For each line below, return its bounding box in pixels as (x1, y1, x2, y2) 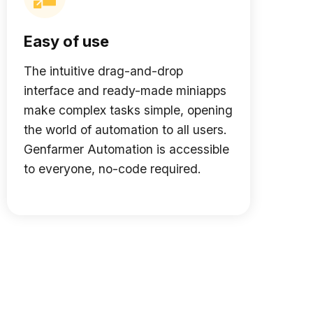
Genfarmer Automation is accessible (24, 142, 229, 157)
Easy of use (24, 32, 109, 51)
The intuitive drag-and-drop (24, 64, 183, 79)
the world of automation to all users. (24, 122, 227, 138)
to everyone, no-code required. (24, 161, 201, 177)
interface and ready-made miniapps (24, 83, 226, 99)
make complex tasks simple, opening (24, 103, 233, 118)
